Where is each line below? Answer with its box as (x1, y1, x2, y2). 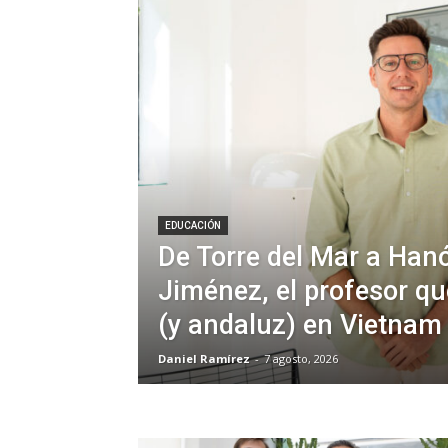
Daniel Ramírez (158, 350, 250, 366)
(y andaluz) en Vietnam (158, 308, 442, 341)
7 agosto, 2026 (264, 350, 338, 366)
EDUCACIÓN (165, 219, 221, 231)
